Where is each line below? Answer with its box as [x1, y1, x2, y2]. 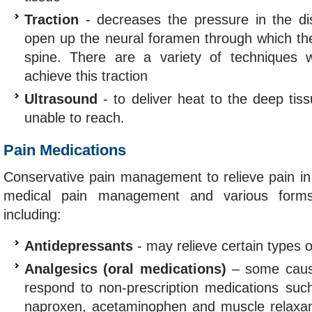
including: [3, 207, 61, 222]
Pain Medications [3, 141, 126, 159]
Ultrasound [24, 91, 97, 107]
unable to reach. [24, 110, 125, 125]
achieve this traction [24, 68, 148, 84]
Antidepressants [24, 238, 133, 253]
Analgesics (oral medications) [24, 261, 226, 276]
